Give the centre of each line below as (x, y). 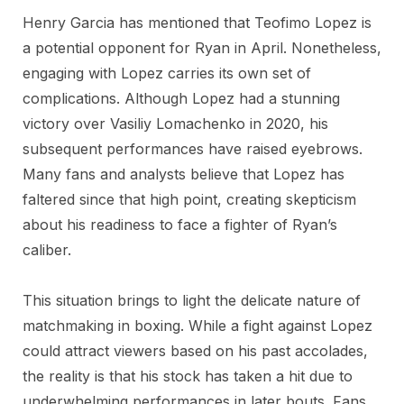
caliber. (47, 250)
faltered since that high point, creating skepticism (189, 199)
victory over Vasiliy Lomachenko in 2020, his (175, 124)
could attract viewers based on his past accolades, (195, 351)
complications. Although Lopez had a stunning (181, 98)
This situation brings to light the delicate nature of (192, 300)
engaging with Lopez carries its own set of (167, 73)
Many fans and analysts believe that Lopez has (184, 174)
